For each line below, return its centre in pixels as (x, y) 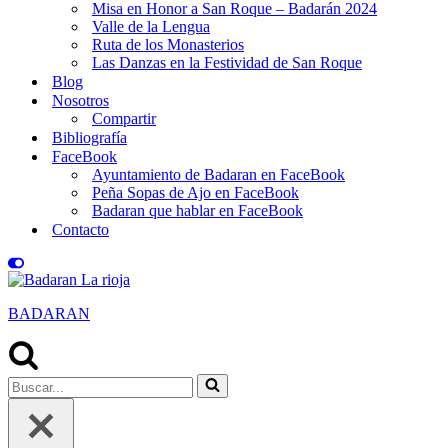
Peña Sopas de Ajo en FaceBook (195, 192)
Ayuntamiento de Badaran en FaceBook (218, 174)
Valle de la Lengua (151, 26)
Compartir (124, 118)
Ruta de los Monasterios (168, 44)
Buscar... (34, 381)
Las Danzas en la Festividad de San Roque (227, 62)
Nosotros (80, 100)
